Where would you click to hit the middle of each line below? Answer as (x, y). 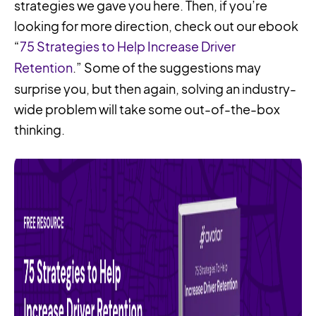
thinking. (39, 130)
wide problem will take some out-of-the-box (147, 109)
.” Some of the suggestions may (167, 68)
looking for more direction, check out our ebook (156, 26)
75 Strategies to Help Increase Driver (128, 47)
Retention (43, 68)
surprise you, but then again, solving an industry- (155, 89)
